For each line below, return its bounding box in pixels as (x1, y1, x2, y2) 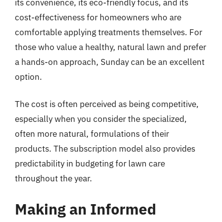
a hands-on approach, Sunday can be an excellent (15, 56, 205, 67)
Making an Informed (15, 199, 156, 219)
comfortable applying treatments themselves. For (15, 26, 202, 38)
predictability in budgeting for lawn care (15, 158, 165, 169)
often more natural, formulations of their (15, 128, 169, 139)
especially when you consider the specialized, (15, 113, 187, 124)
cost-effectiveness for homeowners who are (15, 11, 181, 23)
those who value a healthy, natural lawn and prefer (15, 41, 206, 53)
